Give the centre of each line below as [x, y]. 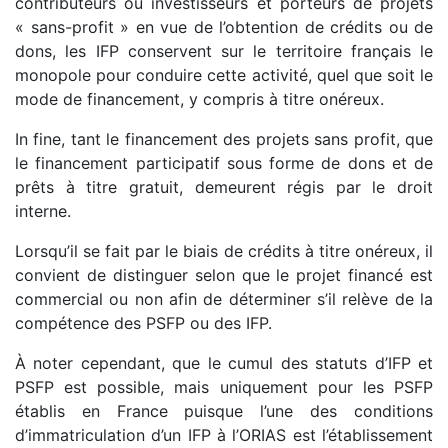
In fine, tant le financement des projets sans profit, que [224, 139]
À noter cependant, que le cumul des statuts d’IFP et [224, 363]
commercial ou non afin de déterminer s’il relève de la [224, 299]
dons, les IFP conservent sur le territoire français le [224, 51]
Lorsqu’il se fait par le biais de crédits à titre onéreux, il [224, 251]
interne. [43, 211]
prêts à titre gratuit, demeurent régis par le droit [224, 187]
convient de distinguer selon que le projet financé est [224, 275]
